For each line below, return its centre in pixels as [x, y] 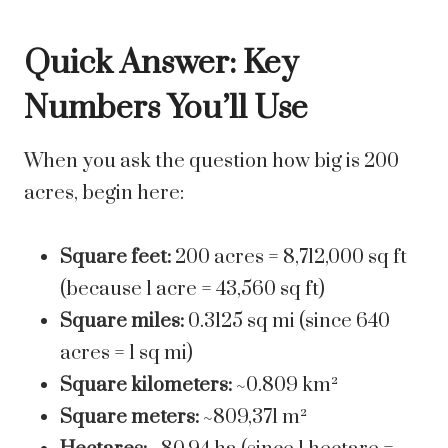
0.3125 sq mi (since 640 [287, 322]
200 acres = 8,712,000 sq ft [289, 258]
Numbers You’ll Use [166, 109]
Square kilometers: [146, 386]
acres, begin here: [104, 194]
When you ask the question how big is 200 [211, 162]
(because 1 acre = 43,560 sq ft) [192, 290]
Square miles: [122, 322]
